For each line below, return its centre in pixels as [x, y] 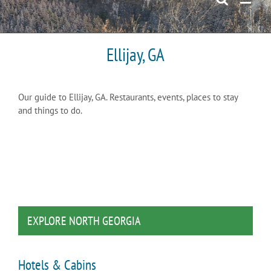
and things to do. [50, 111]
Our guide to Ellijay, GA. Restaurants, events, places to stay [128, 97]
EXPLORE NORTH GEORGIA [84, 220]
